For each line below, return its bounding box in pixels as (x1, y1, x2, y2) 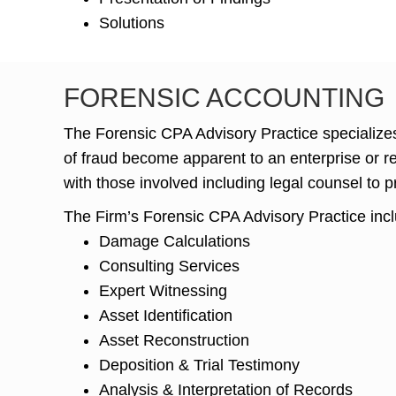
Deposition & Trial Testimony (99, 355, 300, 374)
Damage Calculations (99, 232, 250, 250)
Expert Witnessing (99, 281, 227, 300)
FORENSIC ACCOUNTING (64, 82, 385, 112)
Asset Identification (99, 306, 232, 324)
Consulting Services (99, 256, 240, 275)
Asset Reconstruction (99, 331, 249, 349)
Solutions (99, 13, 164, 32)
